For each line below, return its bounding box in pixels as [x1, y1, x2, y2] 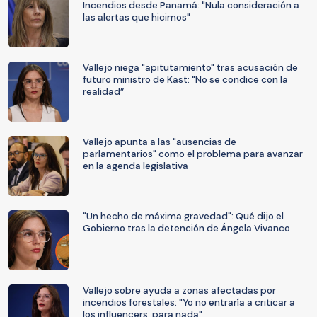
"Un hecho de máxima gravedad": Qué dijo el [83, 210, 284, 222]
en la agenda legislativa [83, 160, 188, 172]
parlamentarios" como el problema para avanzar [83, 148, 303, 160]
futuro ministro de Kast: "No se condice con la [83, 74, 288, 86]
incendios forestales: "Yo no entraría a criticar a [83, 296, 295, 309]
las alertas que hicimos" [83, 11, 190, 23]
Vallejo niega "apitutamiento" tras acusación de [83, 62, 298, 74]
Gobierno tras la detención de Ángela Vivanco [83, 222, 290, 234]
